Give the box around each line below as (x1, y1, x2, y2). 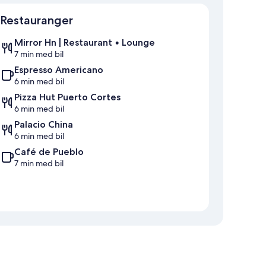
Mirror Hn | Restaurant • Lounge (14, 37, 155, 49)
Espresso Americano (14, 64, 103, 76)
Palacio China (14, 119, 73, 131)
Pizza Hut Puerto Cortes (14, 91, 121, 103)
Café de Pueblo (14, 146, 84, 158)
